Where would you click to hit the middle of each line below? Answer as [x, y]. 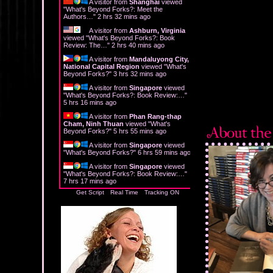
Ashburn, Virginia [157, 30]
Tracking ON [162, 192]
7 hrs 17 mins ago [90, 181]
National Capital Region [101, 66]
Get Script [90, 192]
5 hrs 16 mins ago [90, 102]
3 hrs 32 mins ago [140, 73]
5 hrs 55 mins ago [140, 131]
